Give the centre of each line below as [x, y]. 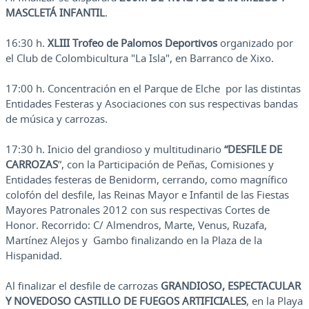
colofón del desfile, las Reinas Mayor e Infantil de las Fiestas [147, 195]
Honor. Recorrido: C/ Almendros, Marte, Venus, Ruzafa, [136, 225]
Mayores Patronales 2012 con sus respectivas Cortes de [138, 210]
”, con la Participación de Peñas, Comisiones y [166, 165]
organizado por [257, 43]
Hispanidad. [34, 256]
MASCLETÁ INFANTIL [55, 13]
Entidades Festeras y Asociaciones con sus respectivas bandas [152, 104]
